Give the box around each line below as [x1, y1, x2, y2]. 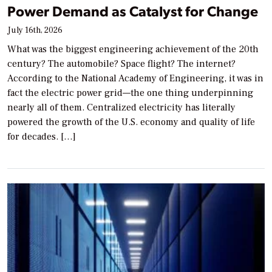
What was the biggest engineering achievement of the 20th [7, 43, 259, 56]
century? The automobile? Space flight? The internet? [7, 58, 236, 70]
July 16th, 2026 [7, 25, 63, 36]
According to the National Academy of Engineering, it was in [7, 72, 263, 85]
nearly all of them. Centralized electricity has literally [7, 101, 236, 114]
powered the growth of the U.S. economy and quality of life [7, 116, 255, 129]
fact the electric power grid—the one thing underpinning [7, 87, 253, 100]
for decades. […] [7, 131, 76, 143]
